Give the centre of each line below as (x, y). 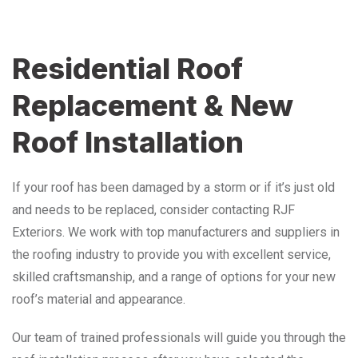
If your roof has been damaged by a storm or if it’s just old (173, 187)
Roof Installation (128, 142)
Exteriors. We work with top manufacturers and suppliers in (176, 232)
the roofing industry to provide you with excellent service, (171, 254)
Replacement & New (153, 105)
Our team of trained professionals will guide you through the (179, 337)
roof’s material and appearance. (99, 299)
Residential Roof (127, 68)
